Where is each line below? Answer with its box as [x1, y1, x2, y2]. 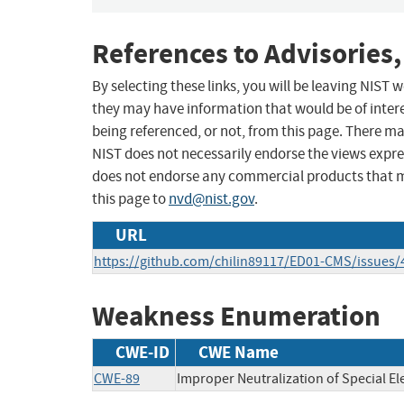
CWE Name [198, 340, 279, 363]
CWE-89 [94, 369, 140, 388]
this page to [92, 189, 169, 209]
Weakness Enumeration [92, 298, 381, 335]
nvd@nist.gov [169, 189, 254, 209]
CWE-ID [115, 340, 170, 363]
